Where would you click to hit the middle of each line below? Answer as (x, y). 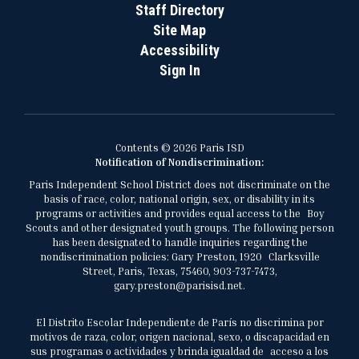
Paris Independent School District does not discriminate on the (179, 184)
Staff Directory (179, 10)
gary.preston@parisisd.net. (179, 285)
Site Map (179, 30)
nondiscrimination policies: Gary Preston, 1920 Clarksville (179, 256)
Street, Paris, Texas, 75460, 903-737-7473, (179, 271)
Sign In (179, 70)
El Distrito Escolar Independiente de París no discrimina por (179, 322)
